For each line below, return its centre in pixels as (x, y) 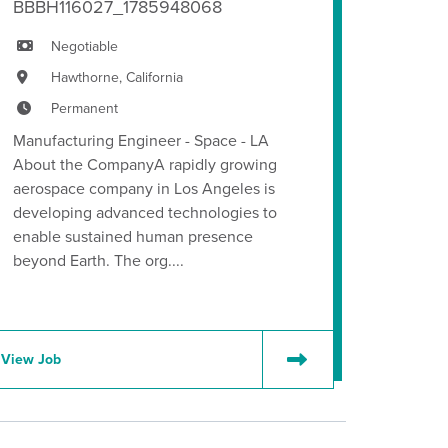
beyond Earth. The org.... (98, 260)
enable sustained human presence (133, 236)
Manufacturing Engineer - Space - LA (141, 140)
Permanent (84, 108)
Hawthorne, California (117, 77)
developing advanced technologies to (145, 212)
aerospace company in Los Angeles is (144, 188)
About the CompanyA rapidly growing (145, 164)
